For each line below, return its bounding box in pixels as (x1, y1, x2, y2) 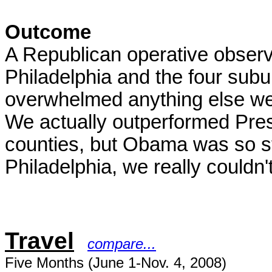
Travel (5, 228, 74, 254)
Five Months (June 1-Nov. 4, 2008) (5, 254, 226, 271)
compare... (87, 236, 156, 252)
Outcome (5, 21, 91, 43)
